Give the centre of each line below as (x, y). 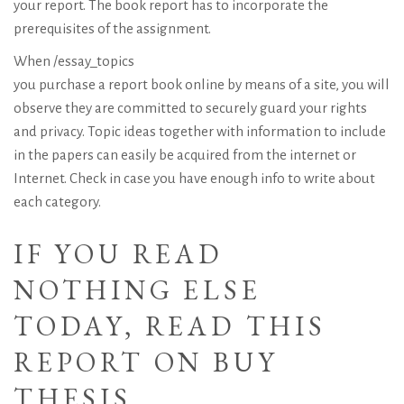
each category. (57, 202)
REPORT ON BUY (146, 362)
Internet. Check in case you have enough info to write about (194, 178)
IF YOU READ (119, 254)
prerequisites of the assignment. (112, 28)
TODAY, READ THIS (170, 326)
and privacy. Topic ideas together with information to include (200, 131)
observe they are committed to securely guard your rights (190, 108)
